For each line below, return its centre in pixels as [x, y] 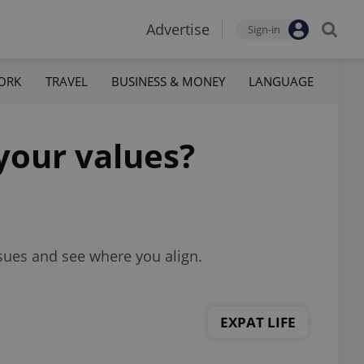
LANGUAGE [281, 81]
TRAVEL [66, 81]
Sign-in [264, 29]
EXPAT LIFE [258, 322]
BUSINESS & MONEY [168, 81]
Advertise [178, 29]
